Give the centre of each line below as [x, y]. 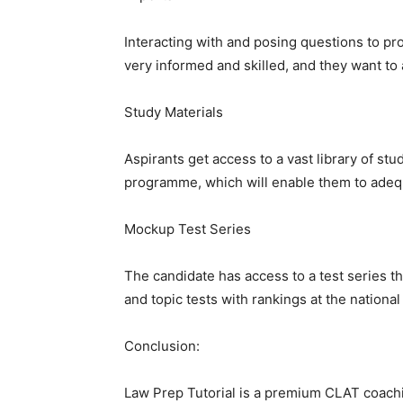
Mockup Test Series [188, 229]
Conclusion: [162, 346]
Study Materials [174, 112]
